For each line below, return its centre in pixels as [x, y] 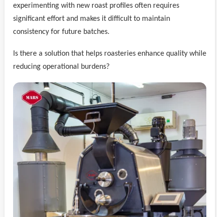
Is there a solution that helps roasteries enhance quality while [110, 54]
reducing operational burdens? [61, 67]
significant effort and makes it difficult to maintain [92, 19]
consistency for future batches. [61, 32]
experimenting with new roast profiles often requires [96, 6]
